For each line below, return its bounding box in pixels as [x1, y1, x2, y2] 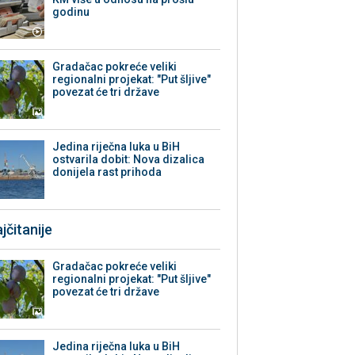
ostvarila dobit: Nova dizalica [52, 153, 205, 166]
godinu [52, 6, 90, 19]
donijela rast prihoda [52, 166, 162, 179]
